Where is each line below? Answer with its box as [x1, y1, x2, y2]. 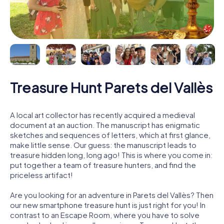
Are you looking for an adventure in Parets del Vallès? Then [10, 189, 213, 199]
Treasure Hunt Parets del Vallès [10, 78, 212, 96]
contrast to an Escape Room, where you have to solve [10, 209, 199, 219]
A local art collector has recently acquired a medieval [10, 109, 195, 119]
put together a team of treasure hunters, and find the [10, 159, 196, 169]
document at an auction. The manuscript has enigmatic [10, 119, 200, 129]
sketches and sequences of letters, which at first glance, [10, 129, 210, 139]
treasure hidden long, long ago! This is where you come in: [10, 149, 212, 159]
